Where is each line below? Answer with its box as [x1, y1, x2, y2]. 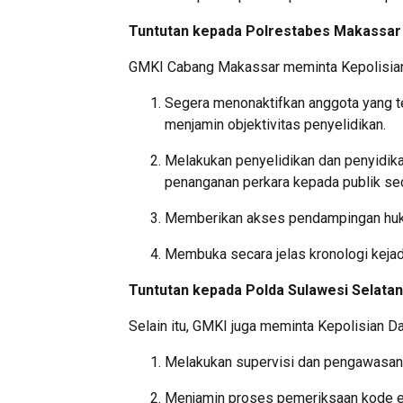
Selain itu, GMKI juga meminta [129, 317, 318, 335]
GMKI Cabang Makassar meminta [129, 58, 341, 76]
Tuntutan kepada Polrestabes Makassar [129, 22, 401, 40]
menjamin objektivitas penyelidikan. [165, 115, 386, 133]
